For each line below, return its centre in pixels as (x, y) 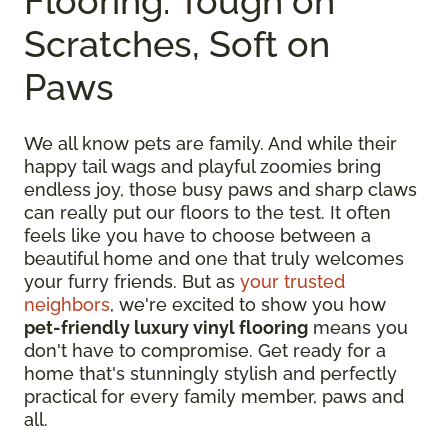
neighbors (67, 305)
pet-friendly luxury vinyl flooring (166, 328)
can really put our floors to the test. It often (207, 213)
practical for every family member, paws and (214, 397)
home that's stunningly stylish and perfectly (210, 374)
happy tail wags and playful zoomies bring (202, 167)
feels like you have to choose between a (197, 236)
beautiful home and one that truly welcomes (214, 259)
